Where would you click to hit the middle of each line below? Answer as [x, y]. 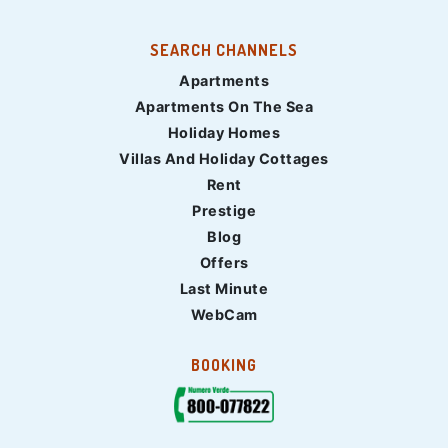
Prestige [224, 210]
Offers [224, 262]
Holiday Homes [224, 132]
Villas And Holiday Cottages [224, 158]
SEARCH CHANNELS [224, 49]
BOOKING [224, 364]
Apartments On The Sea [224, 106]
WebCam [224, 314]
